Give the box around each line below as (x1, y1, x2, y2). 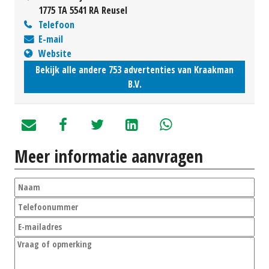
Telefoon (38, 17, 74, 31)
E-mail (38, 32, 63, 46)
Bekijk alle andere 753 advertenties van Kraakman (35, 62, 234, 76)
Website (38, 46, 71, 60)
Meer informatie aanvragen (14, 144, 203, 168)
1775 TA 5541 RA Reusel (38, 3, 127, 17)
